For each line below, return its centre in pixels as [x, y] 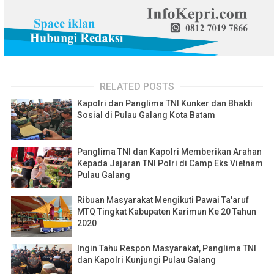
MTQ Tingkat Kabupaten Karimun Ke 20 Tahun [167, 212]
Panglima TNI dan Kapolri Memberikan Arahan [169, 152]
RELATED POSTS [137, 87]
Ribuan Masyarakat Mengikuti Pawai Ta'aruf [163, 200]
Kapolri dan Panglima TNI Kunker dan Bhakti [165, 104]
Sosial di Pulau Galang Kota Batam [146, 115]
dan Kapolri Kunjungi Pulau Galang [146, 260]
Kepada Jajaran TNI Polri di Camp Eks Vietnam [170, 164]
